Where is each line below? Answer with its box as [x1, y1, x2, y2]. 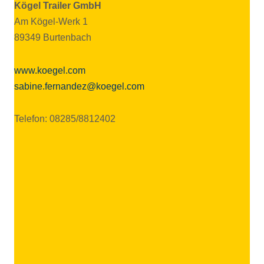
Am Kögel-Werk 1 [14, 16, 88, 27]
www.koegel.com [14, 64, 85, 75]
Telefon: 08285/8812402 [14, 113, 115, 124]
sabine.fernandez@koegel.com [14, 80, 144, 91]
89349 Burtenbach [14, 32, 91, 42]
